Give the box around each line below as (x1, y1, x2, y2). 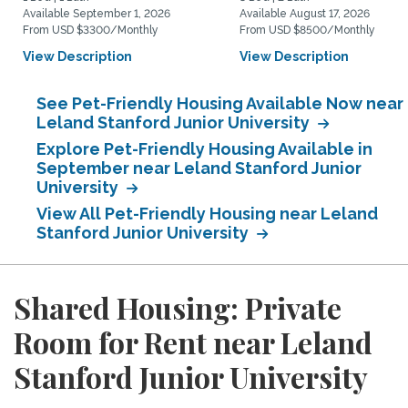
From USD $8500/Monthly (240, 24, 375, 36)
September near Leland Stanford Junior (36, 158, 362, 178)
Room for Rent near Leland (14, 322, 372, 362)
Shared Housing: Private (14, 288, 342, 327)
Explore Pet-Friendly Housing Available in (36, 139, 372, 158)
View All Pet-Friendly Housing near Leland (36, 204, 378, 223)
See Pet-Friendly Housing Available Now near (36, 94, 403, 113)
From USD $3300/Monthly (23, 24, 158, 36)
